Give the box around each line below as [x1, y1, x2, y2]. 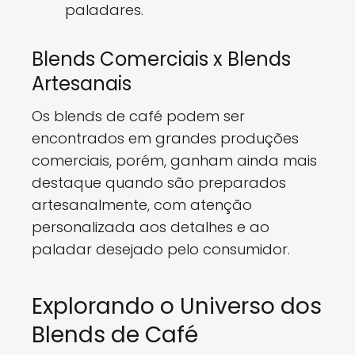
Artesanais [32, 71, 132, 97]
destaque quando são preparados [32, 173, 286, 193]
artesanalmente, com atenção [32, 195, 252, 215]
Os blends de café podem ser [32, 106, 245, 126]
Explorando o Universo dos [32, 291, 322, 322]
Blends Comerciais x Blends [32, 46, 291, 72]
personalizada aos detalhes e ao [32, 217, 269, 237]
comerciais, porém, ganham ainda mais [32, 151, 317, 170]
